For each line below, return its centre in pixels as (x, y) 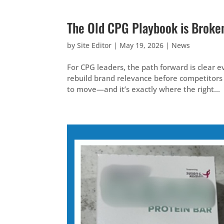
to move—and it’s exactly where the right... (144, 89)
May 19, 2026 (142, 45)
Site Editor (94, 45)
